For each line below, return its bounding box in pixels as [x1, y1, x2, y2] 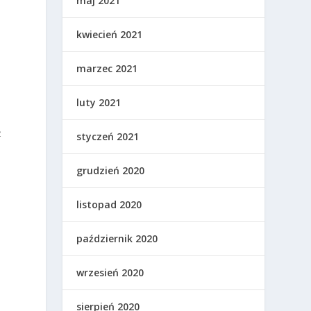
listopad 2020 [76, 198, 142, 212]
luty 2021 [76, 96, 121, 110]
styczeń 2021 [76, 130, 140, 144]
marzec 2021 [76, 62, 138, 76]
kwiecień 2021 [76, 28, 143, 42]
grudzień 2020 [76, 164, 145, 178]
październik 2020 [76, 232, 158, 246]
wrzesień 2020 [76, 266, 144, 280]
